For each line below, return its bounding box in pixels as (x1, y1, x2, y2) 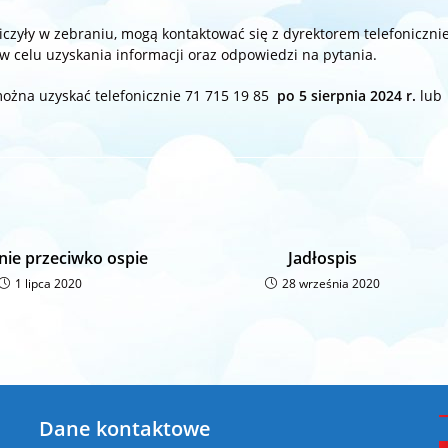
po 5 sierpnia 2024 (277, 85, 402, 105)
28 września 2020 (281, 274, 380, 292)
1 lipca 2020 (15, 274, 83, 292)
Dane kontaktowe (38, 414, 211, 442)
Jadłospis (287, 246, 357, 269)
